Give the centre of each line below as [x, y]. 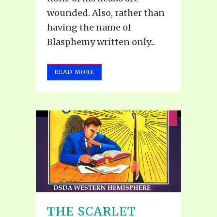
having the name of [89, 28]
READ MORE [74, 72]
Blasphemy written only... [101, 42]
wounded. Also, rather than [106, 13]
